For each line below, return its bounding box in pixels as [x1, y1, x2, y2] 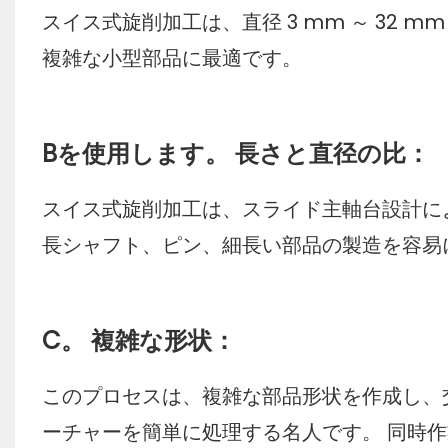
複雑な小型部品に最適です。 [41, 44, 302, 73]
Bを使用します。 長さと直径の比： [41, 137, 430, 171]
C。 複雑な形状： [41, 324, 236, 358]
